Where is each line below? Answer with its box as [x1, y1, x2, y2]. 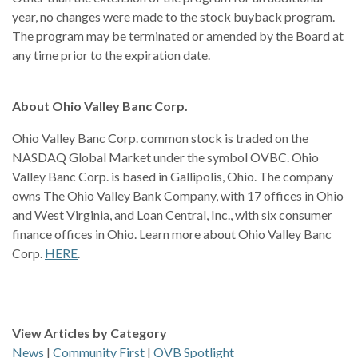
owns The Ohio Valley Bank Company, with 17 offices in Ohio [12, 188, 344, 203]
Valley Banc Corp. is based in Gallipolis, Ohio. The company [12, 169, 333, 184]
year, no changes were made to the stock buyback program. [12, 9, 335, 24]
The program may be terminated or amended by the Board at [12, 28, 344, 43]
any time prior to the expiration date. [12, 47, 210, 62]
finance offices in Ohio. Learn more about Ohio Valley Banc [12, 226, 332, 241]
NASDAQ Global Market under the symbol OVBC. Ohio [12, 149, 319, 165]
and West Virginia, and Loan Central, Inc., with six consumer [12, 207, 332, 222]
